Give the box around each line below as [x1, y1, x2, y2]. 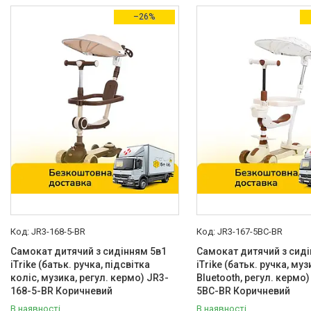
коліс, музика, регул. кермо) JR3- [10, 272, 169, 283]
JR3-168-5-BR [31, 226, 85, 237]
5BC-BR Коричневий [196, 285, 290, 296]
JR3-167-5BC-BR [217, 226, 283, 237]
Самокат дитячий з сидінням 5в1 [10, 246, 167, 257]
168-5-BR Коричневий [10, 285, 112, 296]
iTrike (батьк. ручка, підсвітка [10, 259, 150, 270]
